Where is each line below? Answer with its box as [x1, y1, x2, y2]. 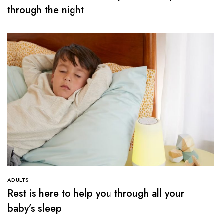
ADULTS [7, 175, 29, 184]
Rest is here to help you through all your [7, 186, 184, 201]
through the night [7, 2, 84, 17]
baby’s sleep [7, 201, 62, 216]
